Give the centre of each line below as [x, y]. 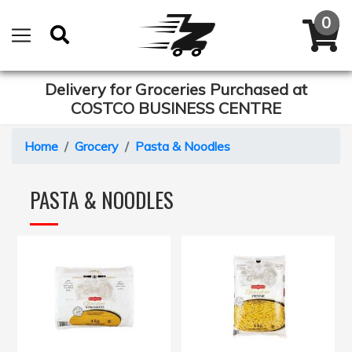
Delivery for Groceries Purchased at [176, 89]
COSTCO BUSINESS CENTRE [176, 108]
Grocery [97, 146]
